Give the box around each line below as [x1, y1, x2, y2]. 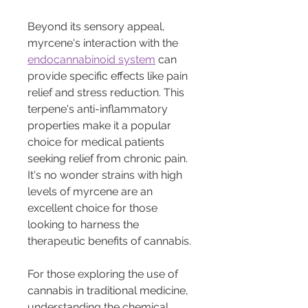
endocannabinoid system [27, 52, 155, 66]
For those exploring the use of [27, 267, 181, 280]
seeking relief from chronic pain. [27, 151, 190, 165]
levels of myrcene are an [27, 184, 155, 198]
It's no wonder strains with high [27, 168, 185, 181]
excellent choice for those [27, 201, 160, 214]
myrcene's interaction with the [27, 36, 181, 49]
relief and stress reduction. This [27, 85, 187, 99]
